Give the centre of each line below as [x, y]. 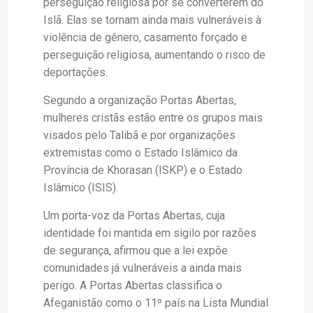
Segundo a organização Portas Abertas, [140, 100]
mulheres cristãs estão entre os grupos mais [153, 118]
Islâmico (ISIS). [81, 188]
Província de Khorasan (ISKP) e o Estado [143, 170]
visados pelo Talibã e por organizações [139, 135]
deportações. [75, 72]
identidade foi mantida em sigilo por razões [150, 233]
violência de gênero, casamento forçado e [145, 37]
